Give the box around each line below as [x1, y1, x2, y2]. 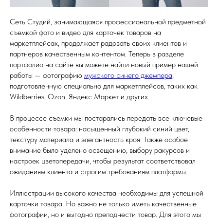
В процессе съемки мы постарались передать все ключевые [10, 113, 202, 123]
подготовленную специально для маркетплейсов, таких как [10, 81, 198, 91]
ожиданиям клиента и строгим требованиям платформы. [10, 167, 187, 176]
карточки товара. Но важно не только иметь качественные [10, 199, 197, 208]
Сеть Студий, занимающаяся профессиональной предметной [10, 17, 206, 26]
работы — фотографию [10, 71, 84, 80]
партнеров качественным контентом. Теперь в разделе [10, 49, 184, 58]
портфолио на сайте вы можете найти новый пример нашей [10, 60, 198, 69]
